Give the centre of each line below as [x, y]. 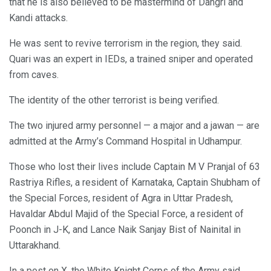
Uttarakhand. [35, 245]
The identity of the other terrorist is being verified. [114, 100]
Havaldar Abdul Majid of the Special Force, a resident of [126, 214]
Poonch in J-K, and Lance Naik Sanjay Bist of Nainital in [125, 229]
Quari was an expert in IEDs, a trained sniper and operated [131, 59]
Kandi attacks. [38, 18]
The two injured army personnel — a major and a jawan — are [134, 125]
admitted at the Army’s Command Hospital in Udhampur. [126, 141]
